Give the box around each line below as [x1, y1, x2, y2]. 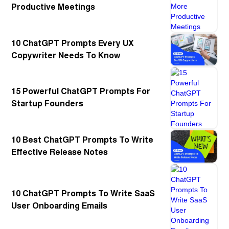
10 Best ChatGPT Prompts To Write [11, 134, 154, 146]
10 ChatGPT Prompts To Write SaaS [11, 188, 155, 199]
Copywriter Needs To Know [11, 50, 121, 61]
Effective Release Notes [11, 147, 108, 158]
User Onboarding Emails [11, 200, 108, 212]
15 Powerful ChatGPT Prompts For [11, 86, 151, 98]
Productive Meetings [11, 1, 96, 13]
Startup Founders [11, 98, 84, 110]
